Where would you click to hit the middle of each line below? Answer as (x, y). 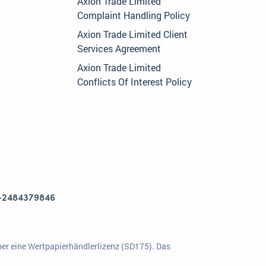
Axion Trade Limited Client (132, 34)
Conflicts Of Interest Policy (134, 82)
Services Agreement (119, 49)
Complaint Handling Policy (134, 15)
